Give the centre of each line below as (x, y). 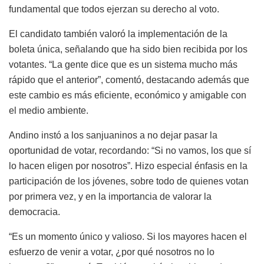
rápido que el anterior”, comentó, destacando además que (129, 80)
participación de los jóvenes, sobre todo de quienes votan (129, 181)
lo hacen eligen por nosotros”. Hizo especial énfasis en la (128, 166)
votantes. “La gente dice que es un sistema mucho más (123, 64)
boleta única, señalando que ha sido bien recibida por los (128, 49)
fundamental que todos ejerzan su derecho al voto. (114, 9)
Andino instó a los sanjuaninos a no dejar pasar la (113, 135)
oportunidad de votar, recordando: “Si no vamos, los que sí (130, 150)
